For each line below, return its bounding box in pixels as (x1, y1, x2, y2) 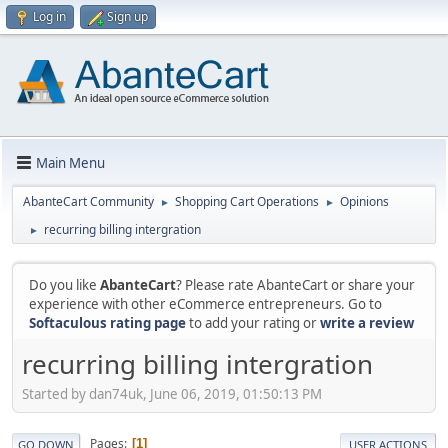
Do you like (29, 276, 100, 294)
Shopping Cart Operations (175, 193, 319, 210)
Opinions (340, 193, 389, 210)
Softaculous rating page (29, 314, 186, 332)
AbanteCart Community (23, 193, 154, 210)
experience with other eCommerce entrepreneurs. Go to (29, 295, 382, 313)
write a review (320, 314, 414, 332)
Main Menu (36, 153, 105, 172)
